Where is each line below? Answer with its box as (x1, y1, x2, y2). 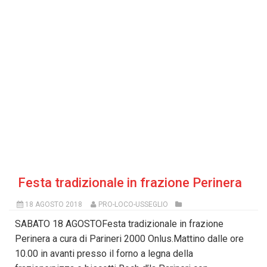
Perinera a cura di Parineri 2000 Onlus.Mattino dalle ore (15, 233, 244, 245)
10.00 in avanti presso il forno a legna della (15, 248, 193, 260)
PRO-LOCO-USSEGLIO (98, 200, 168, 209)
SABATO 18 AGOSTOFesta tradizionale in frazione (15, 218, 223, 230)
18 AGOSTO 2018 (24, 200, 82, 209)
